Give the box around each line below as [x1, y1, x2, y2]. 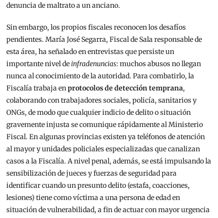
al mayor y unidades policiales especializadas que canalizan [6, 145, 200, 154]
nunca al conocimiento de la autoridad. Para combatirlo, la [6, 72, 195, 81]
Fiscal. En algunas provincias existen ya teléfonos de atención [6, 132, 205, 142]
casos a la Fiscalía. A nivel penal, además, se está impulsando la [6, 157, 212, 166]
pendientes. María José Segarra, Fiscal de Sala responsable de [6, 35, 202, 44]
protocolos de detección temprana [68, 84, 183, 93]
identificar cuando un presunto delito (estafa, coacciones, [6, 181, 190, 190]
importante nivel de [6, 59, 72, 69]
